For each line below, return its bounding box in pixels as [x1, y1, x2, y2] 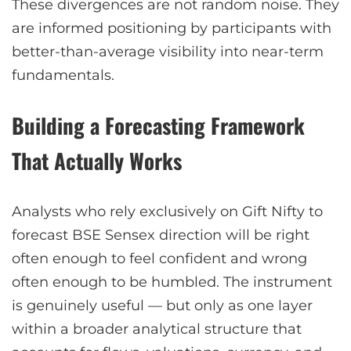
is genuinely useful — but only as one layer [12, 296, 313, 314]
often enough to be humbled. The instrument [12, 273, 332, 291]
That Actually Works [12, 144, 182, 176]
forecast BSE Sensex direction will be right [12, 226, 309, 244]
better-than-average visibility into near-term [12, 42, 324, 60]
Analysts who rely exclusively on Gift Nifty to [12, 202, 323, 220]
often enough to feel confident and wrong [12, 249, 307, 267]
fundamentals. [12, 66, 114, 84]
